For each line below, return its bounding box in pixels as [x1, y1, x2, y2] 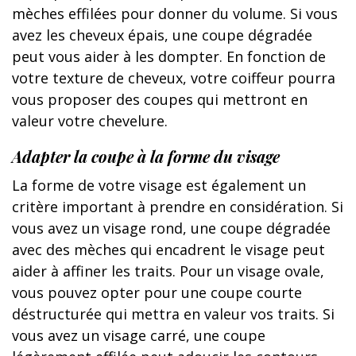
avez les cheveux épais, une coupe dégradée [12, 25, 312, 44]
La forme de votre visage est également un [12, 175, 306, 195]
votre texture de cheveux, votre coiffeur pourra [12, 68, 335, 87]
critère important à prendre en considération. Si [12, 196, 343, 216]
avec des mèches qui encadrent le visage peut [12, 239, 325, 259]
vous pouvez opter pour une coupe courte [12, 282, 302, 302]
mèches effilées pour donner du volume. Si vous [12, 3, 338, 23]
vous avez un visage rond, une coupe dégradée [12, 218, 331, 238]
